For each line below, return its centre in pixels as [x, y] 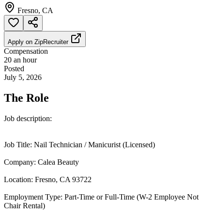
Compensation [26, 51]
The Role [26, 98]
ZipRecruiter [51, 42]
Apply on [21, 42]
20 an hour [20, 60]
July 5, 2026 [23, 77]
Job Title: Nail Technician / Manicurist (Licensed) [79, 144]
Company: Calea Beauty [41, 162]
